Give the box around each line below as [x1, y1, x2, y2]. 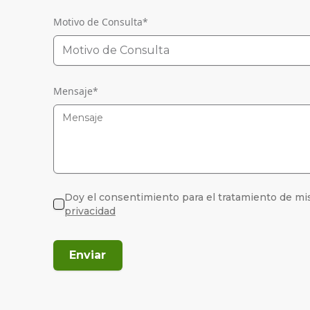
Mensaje [53, 84, 93, 98]
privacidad [64, 204, 116, 217]
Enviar [69, 248, 107, 262]
